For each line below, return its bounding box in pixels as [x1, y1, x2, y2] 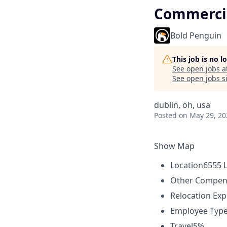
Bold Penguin [170, 30, 221, 41]
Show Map [154, 140, 195, 152]
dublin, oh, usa [154, 99, 210, 110]
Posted [154, 110, 177, 120]
